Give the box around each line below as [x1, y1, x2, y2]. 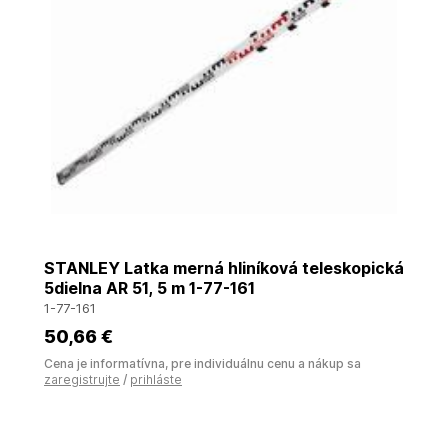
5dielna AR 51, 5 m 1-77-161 [106, 278, 255, 298]
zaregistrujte [44, 372, 120, 387]
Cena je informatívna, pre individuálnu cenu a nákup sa [44, 356, 361, 371]
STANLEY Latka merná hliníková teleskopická [44, 258, 404, 278]
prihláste [130, 372, 182, 387]
